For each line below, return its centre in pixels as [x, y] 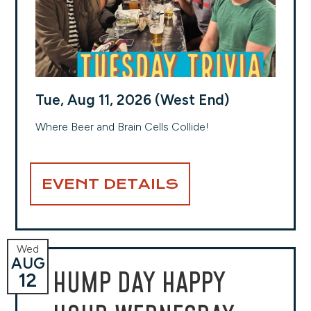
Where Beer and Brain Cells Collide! [122, 127]
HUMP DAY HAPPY [139, 284]
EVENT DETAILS [110, 184]
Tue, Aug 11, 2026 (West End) [132, 100]
